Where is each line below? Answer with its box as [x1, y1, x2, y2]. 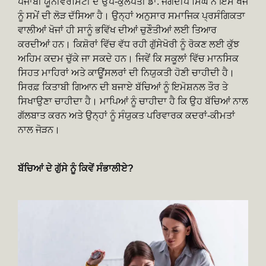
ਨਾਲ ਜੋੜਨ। [18, 124, 60, 135]
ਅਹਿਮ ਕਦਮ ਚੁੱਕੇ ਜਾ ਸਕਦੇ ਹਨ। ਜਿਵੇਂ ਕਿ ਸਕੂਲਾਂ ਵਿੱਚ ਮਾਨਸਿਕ [18, 53, 239, 64]
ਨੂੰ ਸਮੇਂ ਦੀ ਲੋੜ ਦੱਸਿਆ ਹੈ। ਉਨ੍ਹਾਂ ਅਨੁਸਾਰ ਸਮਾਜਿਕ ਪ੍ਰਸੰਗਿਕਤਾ [18, 10, 245, 21]
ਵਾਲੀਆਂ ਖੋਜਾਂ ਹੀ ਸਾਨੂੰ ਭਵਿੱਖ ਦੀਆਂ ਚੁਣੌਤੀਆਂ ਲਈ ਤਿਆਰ [18, 24, 217, 35]
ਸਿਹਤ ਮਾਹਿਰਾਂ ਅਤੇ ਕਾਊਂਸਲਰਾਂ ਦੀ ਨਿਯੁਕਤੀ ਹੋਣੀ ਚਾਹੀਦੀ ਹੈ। [18, 67, 235, 78]
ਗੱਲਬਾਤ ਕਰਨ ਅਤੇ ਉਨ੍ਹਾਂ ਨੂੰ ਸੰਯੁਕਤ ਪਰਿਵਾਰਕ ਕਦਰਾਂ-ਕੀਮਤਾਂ [18, 110, 235, 121]
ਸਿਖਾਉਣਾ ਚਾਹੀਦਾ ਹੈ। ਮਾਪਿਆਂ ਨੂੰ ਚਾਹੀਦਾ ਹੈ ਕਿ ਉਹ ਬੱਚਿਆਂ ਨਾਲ [18, 96, 248, 106]
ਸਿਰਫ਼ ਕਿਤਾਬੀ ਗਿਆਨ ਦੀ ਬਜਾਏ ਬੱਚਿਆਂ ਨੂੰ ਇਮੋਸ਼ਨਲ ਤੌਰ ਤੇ [18, 81, 228, 92]
